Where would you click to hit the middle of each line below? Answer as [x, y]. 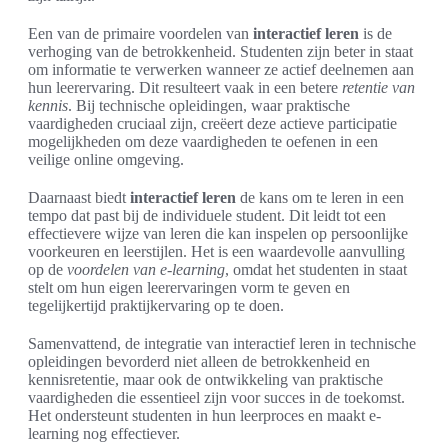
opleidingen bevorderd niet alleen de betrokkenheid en [199, 361]
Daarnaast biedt [79, 197]
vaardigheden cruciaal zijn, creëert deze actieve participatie [212, 123]
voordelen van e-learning [146, 269]
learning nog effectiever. [104, 433]
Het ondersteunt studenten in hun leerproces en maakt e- [204, 415]
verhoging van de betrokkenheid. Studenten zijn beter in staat [220, 51]
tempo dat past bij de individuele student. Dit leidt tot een [207, 215]
